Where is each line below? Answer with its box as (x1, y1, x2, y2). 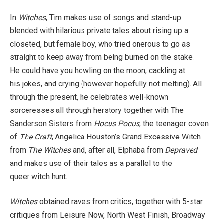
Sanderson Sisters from (10, 118, 94, 128)
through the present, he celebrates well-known (10, 92, 168, 102)
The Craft (19, 132, 52, 141)
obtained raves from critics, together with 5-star (37, 197, 203, 207)
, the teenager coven (139, 118, 209, 128)
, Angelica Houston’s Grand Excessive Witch (52, 132, 201, 141)
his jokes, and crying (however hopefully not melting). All (10, 79, 202, 88)
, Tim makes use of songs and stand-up (46, 12, 181, 22)
